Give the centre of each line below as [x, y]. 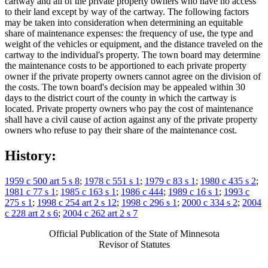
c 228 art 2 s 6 [31, 213]
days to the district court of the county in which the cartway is [121, 98]
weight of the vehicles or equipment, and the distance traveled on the [134, 44]
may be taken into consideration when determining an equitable [124, 23]
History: [31, 155]
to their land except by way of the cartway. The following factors [127, 12]
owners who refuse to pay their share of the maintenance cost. [121, 130]
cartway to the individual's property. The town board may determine [133, 55]
